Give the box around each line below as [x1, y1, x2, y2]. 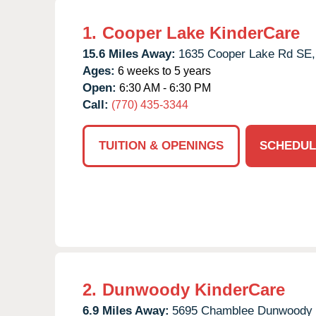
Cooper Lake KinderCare [102, 23, 300, 42]
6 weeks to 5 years [115, 64, 211, 77]
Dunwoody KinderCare [102, 279, 285, 299]
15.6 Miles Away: [83, 47, 176, 61]
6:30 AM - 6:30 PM [116, 81, 211, 94]
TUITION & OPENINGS [99, 138, 224, 152]
